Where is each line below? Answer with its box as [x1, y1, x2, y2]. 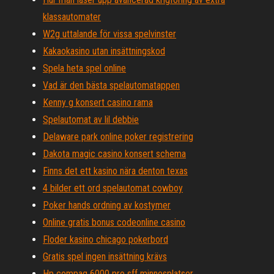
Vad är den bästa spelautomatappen [43, 80, 180, 91]
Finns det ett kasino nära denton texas [43, 165, 188, 177]
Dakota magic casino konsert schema [43, 148, 186, 160]
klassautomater [43, 11, 101, 23]
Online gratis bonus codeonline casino [43, 217, 185, 228]
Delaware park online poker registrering [43, 131, 193, 143]
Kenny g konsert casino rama [43, 97, 153, 108]
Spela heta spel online [43, 62, 126, 74]
